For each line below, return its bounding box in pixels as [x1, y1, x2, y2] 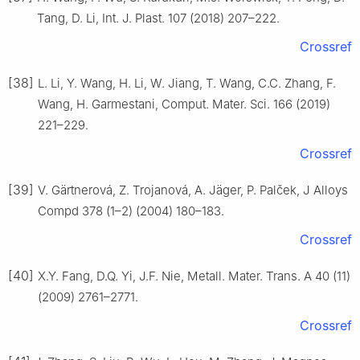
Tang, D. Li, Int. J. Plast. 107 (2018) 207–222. [37, 10, 280, 27]
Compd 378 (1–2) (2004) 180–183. [38, 203, 224, 219]
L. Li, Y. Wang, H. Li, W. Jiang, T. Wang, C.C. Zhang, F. [38, 76, 336, 92]
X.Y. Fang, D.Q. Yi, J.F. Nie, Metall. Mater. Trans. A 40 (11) [38, 268, 350, 284]
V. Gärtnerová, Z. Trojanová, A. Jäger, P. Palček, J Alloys [38, 182, 348, 198]
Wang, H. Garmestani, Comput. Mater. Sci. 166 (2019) [38, 96, 330, 112]
